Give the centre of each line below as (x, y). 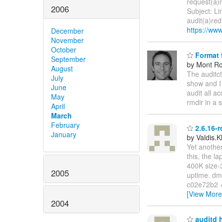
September (68, 59)
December (67, 30)
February (65, 125)
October (64, 49)
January (64, 134)
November (67, 40)
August (62, 68)
